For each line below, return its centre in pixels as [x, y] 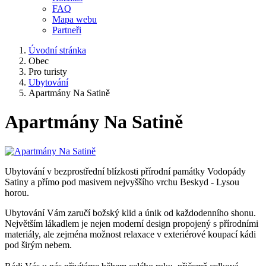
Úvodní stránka [57, 50]
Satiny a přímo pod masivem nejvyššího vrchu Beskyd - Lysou [122, 182]
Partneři [67, 30]
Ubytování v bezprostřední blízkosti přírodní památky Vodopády [125, 171]
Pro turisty [48, 72]
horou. [17, 192]
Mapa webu [75, 19]
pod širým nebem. [38, 245]
